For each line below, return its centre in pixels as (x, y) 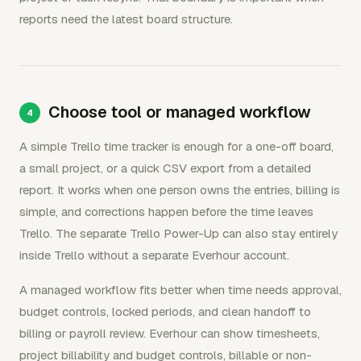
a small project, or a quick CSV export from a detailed (165, 168)
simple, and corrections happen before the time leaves (166, 211)
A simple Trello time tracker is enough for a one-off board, (176, 146)
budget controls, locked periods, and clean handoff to (165, 311)
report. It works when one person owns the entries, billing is (180, 189)
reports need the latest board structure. (126, 19)
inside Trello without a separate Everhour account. (154, 255)
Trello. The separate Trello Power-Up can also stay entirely (178, 233)
